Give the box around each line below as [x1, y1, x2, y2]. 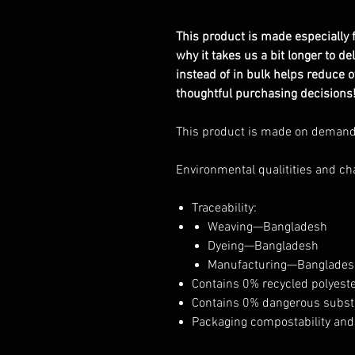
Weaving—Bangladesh [208, 219, 327, 235]
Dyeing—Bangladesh [208, 239, 319, 254]
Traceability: [192, 200, 257, 216]
